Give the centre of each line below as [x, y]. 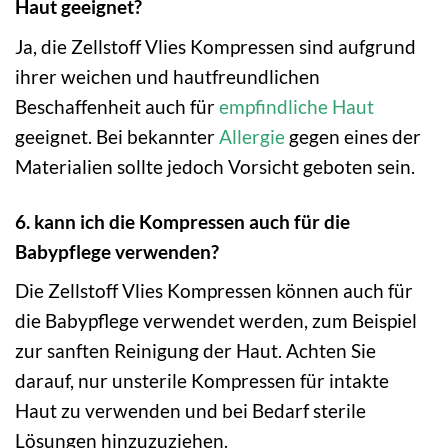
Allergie [252, 136]
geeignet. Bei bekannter [117, 136]
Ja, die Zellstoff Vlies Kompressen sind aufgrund [215, 46]
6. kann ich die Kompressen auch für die [182, 221]
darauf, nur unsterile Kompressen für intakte [202, 381]
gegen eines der [353, 136]
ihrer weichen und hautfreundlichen [167, 76]
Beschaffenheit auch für [117, 106]
